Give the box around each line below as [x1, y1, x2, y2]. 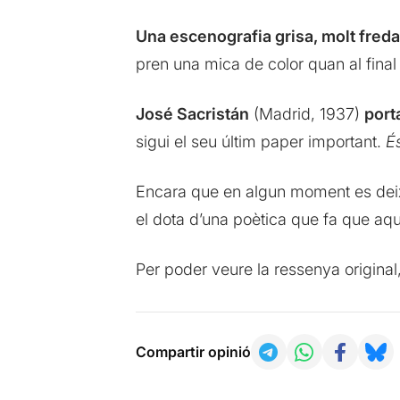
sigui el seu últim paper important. [135, 131, 386, 151]
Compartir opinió [135, 343, 251, 362]
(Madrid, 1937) [248, 104, 364, 123]
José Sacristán [135, 104, 249, 123]
